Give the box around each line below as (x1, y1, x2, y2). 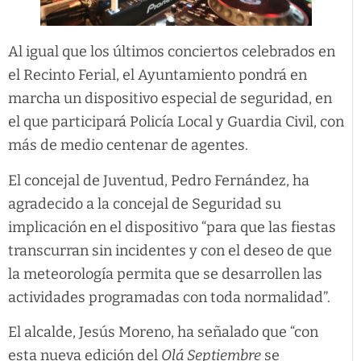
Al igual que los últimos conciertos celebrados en (8, 43, 335, 61)
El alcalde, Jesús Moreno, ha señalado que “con (8, 323, 318, 342)
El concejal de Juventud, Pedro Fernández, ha (8, 171, 309, 189)
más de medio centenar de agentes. (8, 136, 248, 155)
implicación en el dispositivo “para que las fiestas (8, 218, 336, 236)
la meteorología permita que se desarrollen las (8, 264, 322, 283)
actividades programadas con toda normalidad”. (8, 288, 330, 306)
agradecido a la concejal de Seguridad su (8, 194, 281, 213)
